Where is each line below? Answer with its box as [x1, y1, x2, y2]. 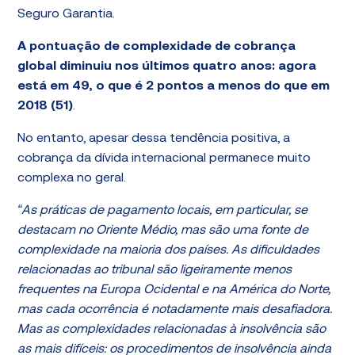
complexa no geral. [17, 172, 127, 185]
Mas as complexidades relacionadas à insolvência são [17, 323, 326, 336]
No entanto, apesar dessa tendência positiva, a [17, 132, 291, 145]
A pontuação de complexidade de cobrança [17, 40, 296, 53]
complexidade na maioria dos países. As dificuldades [17, 244, 320, 257]
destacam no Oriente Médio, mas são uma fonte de [17, 224, 309, 237]
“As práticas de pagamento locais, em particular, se [17, 204, 308, 217]
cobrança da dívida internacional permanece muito [17, 152, 311, 165]
